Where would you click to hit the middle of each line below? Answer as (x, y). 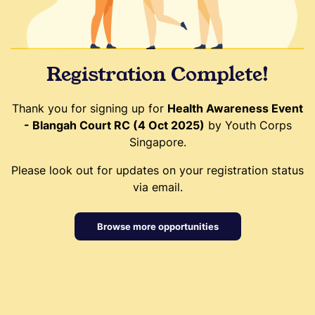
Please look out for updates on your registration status (157, 170)
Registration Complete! (157, 74)
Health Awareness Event (235, 108)
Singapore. (157, 142)
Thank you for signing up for (90, 108)
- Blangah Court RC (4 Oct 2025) (114, 125)
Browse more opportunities (157, 226)
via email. (157, 187)
